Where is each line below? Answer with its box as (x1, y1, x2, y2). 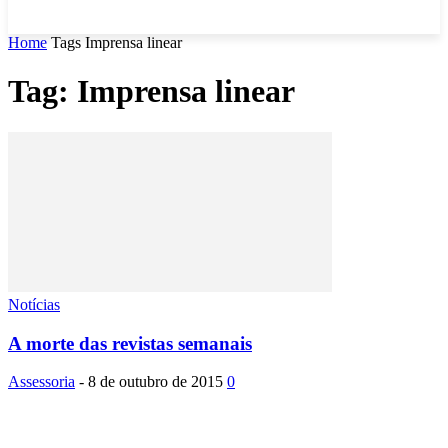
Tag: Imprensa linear (8, 73, 295, 110)
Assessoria (8, 373, 75, 391)
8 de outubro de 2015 (88, 373, 223, 391)
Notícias (8, 295, 60, 313)
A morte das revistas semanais (8, 332, 252, 354)
